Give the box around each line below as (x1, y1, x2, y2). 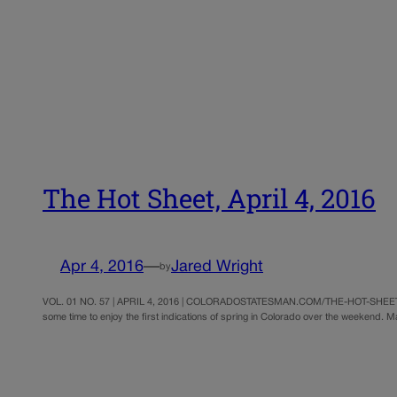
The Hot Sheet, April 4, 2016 (43, 180, 376, 215)
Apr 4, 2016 (60, 260, 144, 276)
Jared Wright (171, 260, 263, 276)
